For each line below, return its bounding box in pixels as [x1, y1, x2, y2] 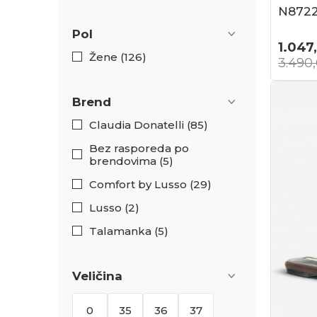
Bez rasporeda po [89, 142, 189, 155]
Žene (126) [89, 50, 146, 64]
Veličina [72, 269, 122, 283]
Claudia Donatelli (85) [89, 118, 208, 132]
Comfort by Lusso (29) [89, 178, 212, 191]
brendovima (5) [89, 154, 173, 168]
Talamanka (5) [89, 224, 168, 238]
